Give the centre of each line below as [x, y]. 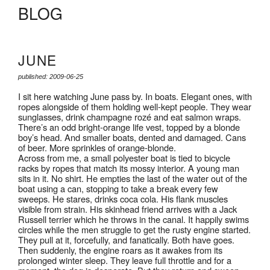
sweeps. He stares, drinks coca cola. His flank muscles [123, 198]
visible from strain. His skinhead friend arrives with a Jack [127, 209]
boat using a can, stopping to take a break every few [118, 188]
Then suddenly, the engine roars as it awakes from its [120, 250]
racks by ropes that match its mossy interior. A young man [129, 168]
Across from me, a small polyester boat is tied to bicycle [124, 157]
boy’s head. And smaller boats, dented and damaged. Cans [132, 137]
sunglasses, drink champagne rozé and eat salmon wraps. [130, 116]
